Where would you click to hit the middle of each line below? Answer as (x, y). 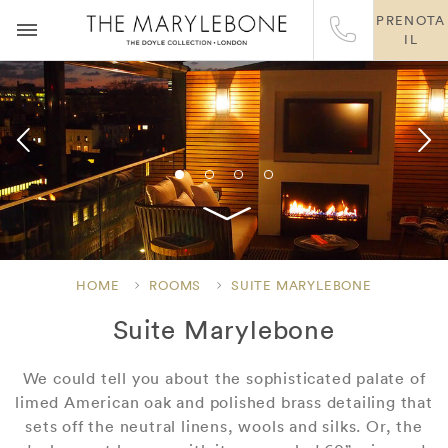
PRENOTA (411, 20)
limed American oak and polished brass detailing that (224, 402)
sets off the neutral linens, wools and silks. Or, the (224, 426)
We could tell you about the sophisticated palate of (224, 378)
